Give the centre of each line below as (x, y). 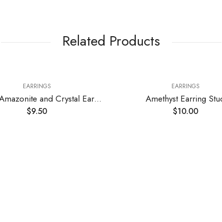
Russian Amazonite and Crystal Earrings (17, 98)
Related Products (111, 41)
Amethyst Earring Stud (104, 98)
